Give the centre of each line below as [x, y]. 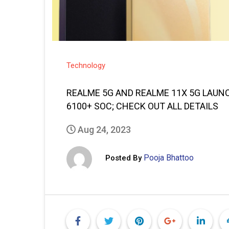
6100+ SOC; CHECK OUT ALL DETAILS [142, 106]
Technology [86, 65]
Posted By [123, 158]
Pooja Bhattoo [169, 158]
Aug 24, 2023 [103, 129]
